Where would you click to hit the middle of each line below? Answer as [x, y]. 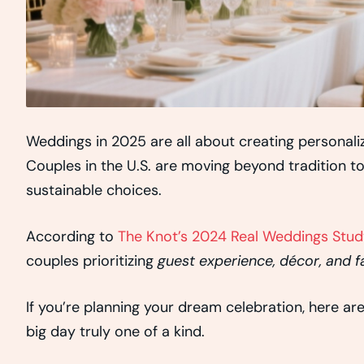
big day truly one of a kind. [115, 332]
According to [72, 237]
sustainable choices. [94, 191]
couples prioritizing [92, 261]
